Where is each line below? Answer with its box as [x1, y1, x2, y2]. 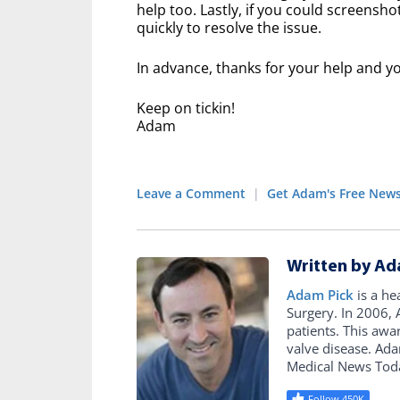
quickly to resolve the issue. [137, 17, 321, 37]
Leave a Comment [137, 184, 246, 202]
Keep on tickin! [137, 97, 235, 118]
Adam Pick [287, 285, 354, 304]
